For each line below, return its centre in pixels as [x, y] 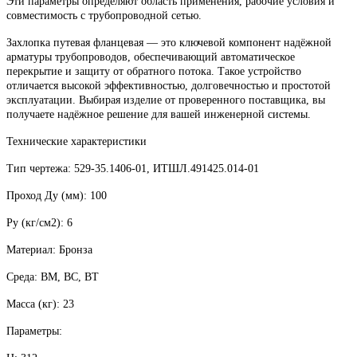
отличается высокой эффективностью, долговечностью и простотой [169, 85]
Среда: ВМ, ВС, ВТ [53, 277]
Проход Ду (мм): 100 [57, 195]
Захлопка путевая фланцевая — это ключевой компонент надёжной [169, 42]
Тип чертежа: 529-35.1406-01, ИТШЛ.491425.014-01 [133, 168]
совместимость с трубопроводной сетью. [104, 15]
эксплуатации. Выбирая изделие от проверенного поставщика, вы [166, 100]
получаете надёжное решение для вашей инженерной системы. [159, 114]
